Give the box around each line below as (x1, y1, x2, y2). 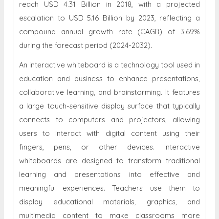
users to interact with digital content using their (19, 129, 200, 138)
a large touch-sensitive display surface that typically (19, 101, 200, 111)
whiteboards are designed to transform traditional (19, 156, 200, 166)
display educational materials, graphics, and (19, 197, 200, 207)
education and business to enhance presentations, (19, 74, 200, 84)
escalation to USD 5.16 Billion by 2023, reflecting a (19, 13, 200, 23)
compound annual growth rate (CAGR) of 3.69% (19, 27, 200, 37)
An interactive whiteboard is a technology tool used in (19, 60, 200, 70)
